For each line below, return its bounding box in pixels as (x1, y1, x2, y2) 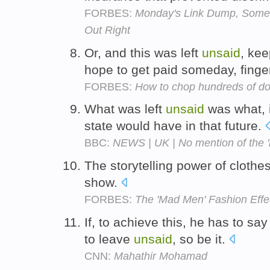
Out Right (84, 24, 130, 36)
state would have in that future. (84, 119, 265, 133)
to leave (84, 231, 134, 246)
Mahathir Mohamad (114, 250, 207, 262)
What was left (84, 102, 166, 116)
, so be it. (172, 231, 229, 246)
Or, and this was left (84, 45, 202, 60)
